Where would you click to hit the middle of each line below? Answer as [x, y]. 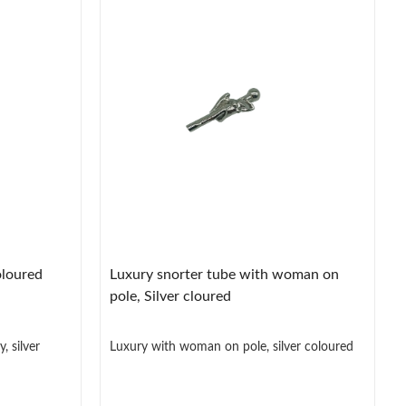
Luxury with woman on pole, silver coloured [232, 348]
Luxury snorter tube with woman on [225, 275]
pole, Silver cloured [171, 297]
